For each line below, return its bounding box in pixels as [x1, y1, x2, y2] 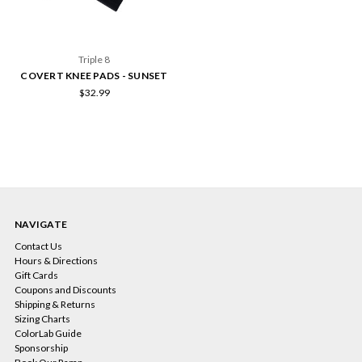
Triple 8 [78, 53, 110, 66]
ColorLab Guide [15, 327, 82, 340]
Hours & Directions [15, 255, 98, 267]
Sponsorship [15, 342, 68, 355]
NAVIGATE [15, 218, 67, 231]
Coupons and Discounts [15, 284, 116, 297]
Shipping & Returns [15, 298, 95, 311]
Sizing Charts [15, 313, 70, 326]
